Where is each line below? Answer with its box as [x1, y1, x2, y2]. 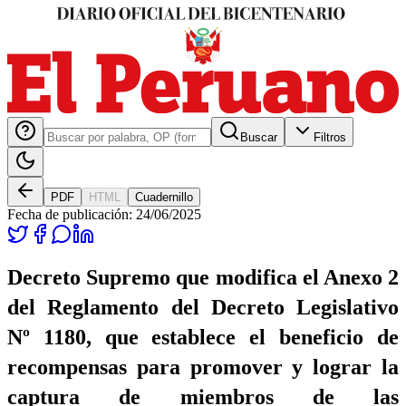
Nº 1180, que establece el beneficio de [7, 324, 399, 349]
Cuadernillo [135, 189, 193, 204]
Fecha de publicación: [7, 206, 136, 222]
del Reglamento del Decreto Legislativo [7, 295, 399, 319]
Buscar [240, 130, 277, 144]
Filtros [314, 130, 346, 144]
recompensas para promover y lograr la [7, 354, 399, 379]
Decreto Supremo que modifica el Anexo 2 [7, 265, 399, 289]
